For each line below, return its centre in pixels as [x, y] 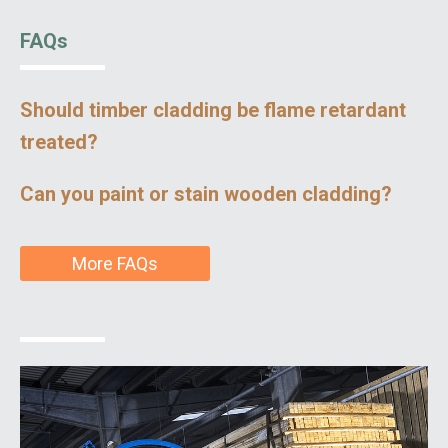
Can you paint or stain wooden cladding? [206, 194]
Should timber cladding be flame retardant [213, 110]
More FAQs [115, 263]
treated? [59, 142]
